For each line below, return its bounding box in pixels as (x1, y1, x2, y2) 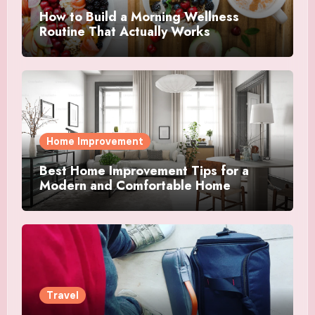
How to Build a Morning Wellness (39, 7, 239, 26)
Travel (46, 288, 79, 302)
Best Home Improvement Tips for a (39, 161, 249, 180)
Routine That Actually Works (39, 22, 210, 41)
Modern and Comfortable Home (39, 176, 231, 195)
